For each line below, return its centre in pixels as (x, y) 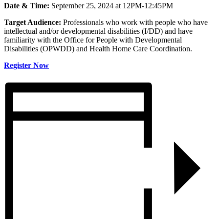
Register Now (26, 65)
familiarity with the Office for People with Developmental (93, 40)
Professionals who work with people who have (134, 22)
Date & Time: (27, 5)
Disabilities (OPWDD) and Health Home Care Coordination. (98, 48)
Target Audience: (33, 22)
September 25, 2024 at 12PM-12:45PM (111, 5)
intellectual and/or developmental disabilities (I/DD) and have (98, 31)
